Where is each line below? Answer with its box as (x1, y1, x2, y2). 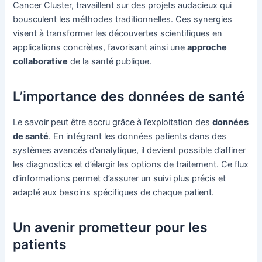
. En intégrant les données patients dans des (49, 130, 227, 142)
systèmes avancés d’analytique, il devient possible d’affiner (13, 144, 246, 156)
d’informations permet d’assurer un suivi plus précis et (13, 173, 226, 184)
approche (187, 42, 227, 53)
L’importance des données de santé (13, 88, 246, 105)
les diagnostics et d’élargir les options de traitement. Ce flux (13, 158, 249, 170)
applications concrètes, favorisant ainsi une (13, 42, 188, 53)
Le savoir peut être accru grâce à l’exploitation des (13, 116, 213, 127)
